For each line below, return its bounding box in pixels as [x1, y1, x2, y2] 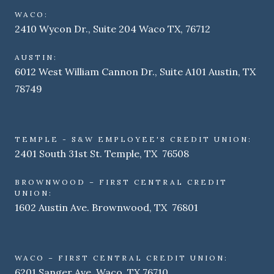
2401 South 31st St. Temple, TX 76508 [15, 147, 189, 160]
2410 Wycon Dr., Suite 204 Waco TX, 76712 [15, 23, 210, 35]
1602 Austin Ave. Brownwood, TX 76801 [15, 201, 198, 213]
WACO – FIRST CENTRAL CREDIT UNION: [15, 253, 228, 262]
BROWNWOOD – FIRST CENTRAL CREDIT [15, 177, 228, 187]
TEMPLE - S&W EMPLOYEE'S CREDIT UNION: [15, 135, 252, 144]
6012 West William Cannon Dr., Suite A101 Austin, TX [15, 65, 256, 78]
